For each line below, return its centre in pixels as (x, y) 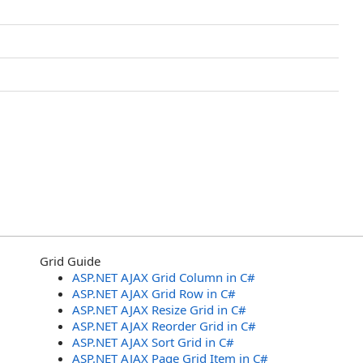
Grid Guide (70, 261)
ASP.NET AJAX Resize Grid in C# (159, 310)
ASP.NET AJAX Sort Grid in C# (153, 342)
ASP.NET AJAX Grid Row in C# (154, 293)
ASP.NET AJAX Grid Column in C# (164, 277)
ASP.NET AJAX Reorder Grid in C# (164, 326)
